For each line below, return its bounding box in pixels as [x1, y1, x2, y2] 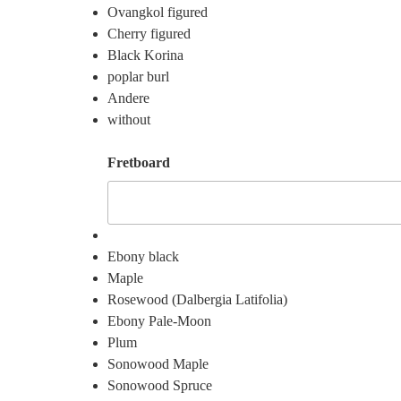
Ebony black [107, 248, 179, 264]
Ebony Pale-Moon [107, 312, 211, 328]
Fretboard [107, 155, 170, 171]
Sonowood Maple [107, 355, 209, 371]
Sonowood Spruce [107, 377, 212, 393]
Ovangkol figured [107, 4, 208, 21]
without [107, 112, 150, 128]
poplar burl [107, 69, 169, 85]
